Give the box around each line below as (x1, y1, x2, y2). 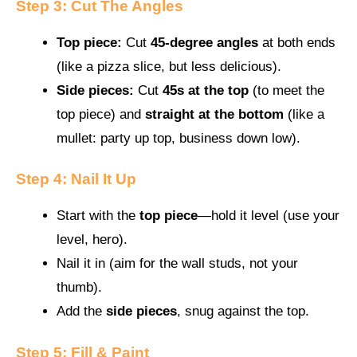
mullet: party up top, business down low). (57, 130, 300, 146)
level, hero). (57, 232, 127, 248)
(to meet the (249, 82, 324, 98)
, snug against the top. (177, 304, 309, 320)
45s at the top (163, 82, 249, 98)
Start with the (57, 208, 139, 224)
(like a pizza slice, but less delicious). (57, 58, 281, 74)
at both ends (258, 34, 335, 50)
